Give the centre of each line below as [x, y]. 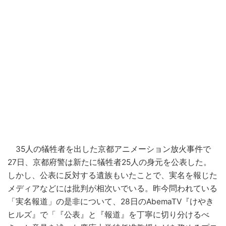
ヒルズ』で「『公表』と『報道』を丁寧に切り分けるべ [108, 214]
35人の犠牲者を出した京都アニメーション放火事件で [109, 149]
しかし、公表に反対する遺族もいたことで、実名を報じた [112, 175]
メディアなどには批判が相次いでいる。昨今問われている [112, 188]
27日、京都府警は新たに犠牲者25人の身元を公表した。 [109, 162]
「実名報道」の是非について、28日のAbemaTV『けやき [111, 201]
